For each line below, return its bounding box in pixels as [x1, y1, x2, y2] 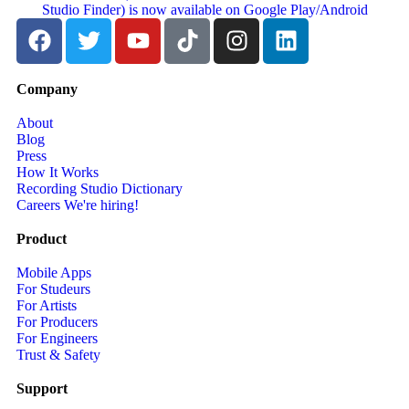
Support [16, 380, 68, 396]
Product [16, 230, 67, 246]
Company [16, 80, 78, 97]
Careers [16, 196, 64, 213]
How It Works [16, 163, 99, 180]
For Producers [16, 313, 98, 330]
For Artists [16, 297, 77, 313]
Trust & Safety [16, 346, 100, 362]
